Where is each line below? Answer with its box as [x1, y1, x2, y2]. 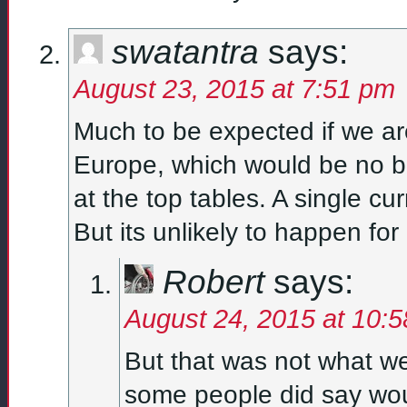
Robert [163, 262, 264, 301]
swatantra [112, 33, 259, 72]
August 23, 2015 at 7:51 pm [74, 74, 395, 104]
